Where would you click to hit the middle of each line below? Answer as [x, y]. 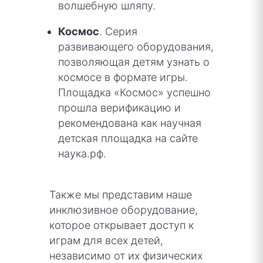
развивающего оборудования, [136, 46]
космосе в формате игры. [123, 77]
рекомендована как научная [130, 123]
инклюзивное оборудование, [124, 210]
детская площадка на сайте [128, 138]
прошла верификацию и [119, 107]
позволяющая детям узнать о [134, 62]
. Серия [118, 31]
